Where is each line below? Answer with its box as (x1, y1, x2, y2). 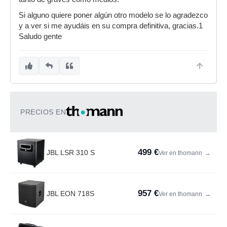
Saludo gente (19, 32, 62, 41)
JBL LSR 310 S (47, 148, 95, 157)
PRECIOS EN (20, 108, 66, 116)
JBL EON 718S (47, 190, 94, 198)
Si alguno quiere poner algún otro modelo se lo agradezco (19, 11, 208, 19)
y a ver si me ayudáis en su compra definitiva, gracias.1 (19, 22, 203, 30)
